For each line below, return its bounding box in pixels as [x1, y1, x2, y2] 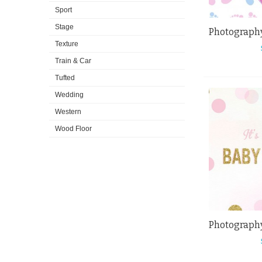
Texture [55, 40, 78, 49]
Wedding [55, 91, 84, 99]
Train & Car [55, 57, 91, 65]
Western [55, 108, 81, 116]
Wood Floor [55, 125, 92, 133]
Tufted [55, 74, 75, 82]
